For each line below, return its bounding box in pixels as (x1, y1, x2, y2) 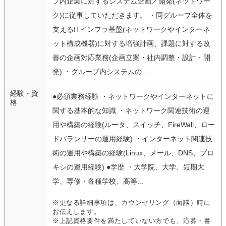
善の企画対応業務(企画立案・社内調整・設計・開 (52, 53, 210, 62)
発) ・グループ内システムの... (52, 67, 148, 76)
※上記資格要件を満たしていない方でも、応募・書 (52, 217, 211, 224)
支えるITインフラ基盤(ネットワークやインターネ (52, 25, 210, 33)
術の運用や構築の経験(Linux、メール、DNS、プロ (52, 148, 214, 157)
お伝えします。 (52, 208, 101, 215)
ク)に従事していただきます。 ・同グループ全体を (52, 11, 212, 19)
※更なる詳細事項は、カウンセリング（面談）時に (52, 199, 211, 206)
